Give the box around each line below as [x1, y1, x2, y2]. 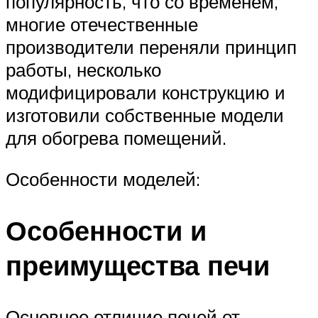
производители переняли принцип [6, 35, 297, 59]
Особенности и [6, 212, 207, 248]
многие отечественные [6, 13, 198, 36]
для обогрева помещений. [6, 126, 226, 150]
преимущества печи [6, 247, 270, 283]
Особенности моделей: [6, 167, 200, 190]
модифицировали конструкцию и [6, 81, 285, 104]
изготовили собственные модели [6, 104, 284, 127]
